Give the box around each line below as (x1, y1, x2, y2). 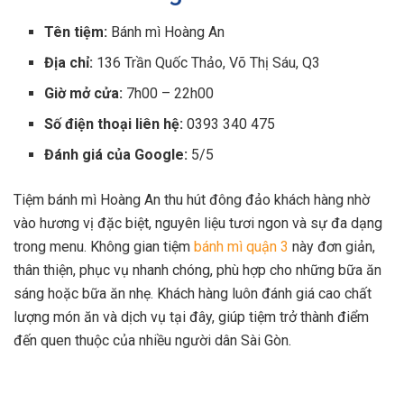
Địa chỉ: (44, 53, 94, 71)
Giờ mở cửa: (44, 84, 124, 102)
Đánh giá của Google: (44, 145, 188, 163)
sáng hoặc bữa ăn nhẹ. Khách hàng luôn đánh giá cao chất (14, 284, 372, 302)
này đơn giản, (289, 237, 375, 255)
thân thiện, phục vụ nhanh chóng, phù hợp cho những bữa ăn (14, 261, 381, 279)
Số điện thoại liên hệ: (44, 115, 184, 133)
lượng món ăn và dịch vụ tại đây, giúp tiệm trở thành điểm (14, 308, 369, 326)
